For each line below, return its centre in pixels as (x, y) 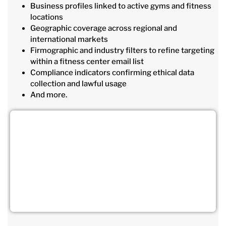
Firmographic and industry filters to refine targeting (122, 51)
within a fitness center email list (87, 62)
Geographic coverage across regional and (104, 29)
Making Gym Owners (113, 169)
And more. (49, 95)
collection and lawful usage (78, 84)
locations (47, 17)
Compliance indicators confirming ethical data (112, 73)
